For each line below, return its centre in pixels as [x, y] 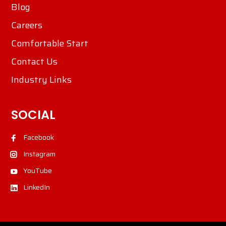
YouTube [38, 171]
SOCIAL [33, 115]
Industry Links [41, 80]
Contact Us [34, 62]
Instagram [39, 154]
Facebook [39, 137]
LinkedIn [37, 187]
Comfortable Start [50, 44]
